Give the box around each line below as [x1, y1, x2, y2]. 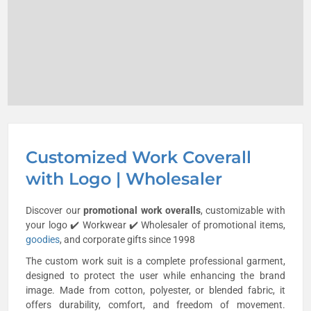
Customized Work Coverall [26, 146, 252, 167]
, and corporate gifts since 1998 [60, 233, 196, 245]
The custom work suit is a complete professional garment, [26, 255, 285, 267]
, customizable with [200, 204, 285, 216]
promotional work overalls [83, 204, 201, 216]
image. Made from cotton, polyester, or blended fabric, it [26, 284, 285, 296]
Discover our [26, 204, 84, 216]
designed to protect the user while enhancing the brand [26, 269, 285, 281]
